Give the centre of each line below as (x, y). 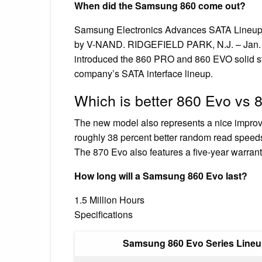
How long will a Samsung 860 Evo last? (161, 175)
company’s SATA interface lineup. (144, 73)
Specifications (104, 214)
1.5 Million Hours (109, 199)
